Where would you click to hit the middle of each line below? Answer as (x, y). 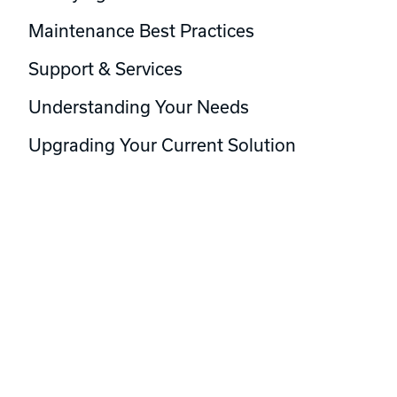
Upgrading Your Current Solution (162, 144)
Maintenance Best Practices (141, 30)
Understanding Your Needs (139, 106)
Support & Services (105, 68)
